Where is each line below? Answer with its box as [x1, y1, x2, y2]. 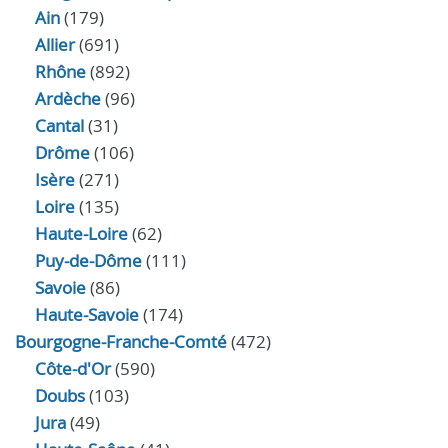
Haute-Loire [35, 222, 128, 245]
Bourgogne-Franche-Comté [15, 330, 227, 353]
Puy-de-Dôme [35, 249, 142, 272]
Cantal [35, 114, 84, 137]
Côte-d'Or [35, 357, 111, 380]
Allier [35, 33, 75, 56]
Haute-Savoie [35, 303, 139, 326]
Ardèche [35, 87, 101, 110]
